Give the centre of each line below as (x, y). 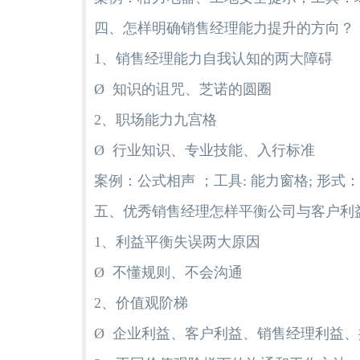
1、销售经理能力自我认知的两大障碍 (213, 58)
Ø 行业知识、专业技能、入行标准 (205, 150)
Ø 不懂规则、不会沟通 (168, 272)
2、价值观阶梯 (141, 303)
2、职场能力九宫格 (155, 119)
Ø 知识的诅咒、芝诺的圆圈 (183, 89)
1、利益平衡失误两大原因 (177, 241)
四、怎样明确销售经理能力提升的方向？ (224, 28)
